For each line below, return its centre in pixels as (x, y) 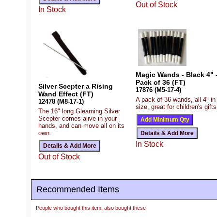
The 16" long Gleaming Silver (79, 111)
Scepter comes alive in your (77, 118)
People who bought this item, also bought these (91, 208)
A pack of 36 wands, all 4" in (175, 100)
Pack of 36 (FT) (160, 83)
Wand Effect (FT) (66, 94)
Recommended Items (78, 189)
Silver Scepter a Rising (76, 86)
